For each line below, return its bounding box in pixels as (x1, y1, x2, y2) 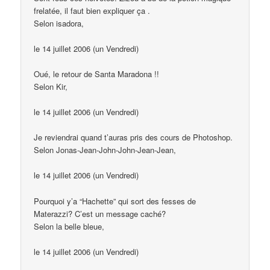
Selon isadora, (34, 17, 84, 29)
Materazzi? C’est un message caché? (34, 207, 166, 219)
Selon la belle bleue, (34, 220, 105, 232)
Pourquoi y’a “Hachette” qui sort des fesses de (34, 195, 196, 207)
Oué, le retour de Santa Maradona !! (34, 68, 160, 80)
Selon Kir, (34, 81, 68, 93)
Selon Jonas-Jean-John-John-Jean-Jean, (34, 144, 177, 156)
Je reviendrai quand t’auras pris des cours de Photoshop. (34, 131, 233, 143)
